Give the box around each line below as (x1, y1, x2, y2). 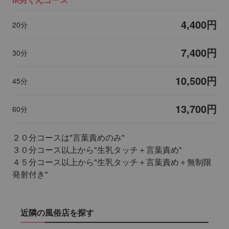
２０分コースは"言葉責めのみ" (12, 131, 125, 144)
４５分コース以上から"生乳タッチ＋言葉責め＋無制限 (12, 156, 212, 168)
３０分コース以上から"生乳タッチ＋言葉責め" (12, 144, 182, 156)
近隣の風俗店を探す (20, 207, 94, 219)
